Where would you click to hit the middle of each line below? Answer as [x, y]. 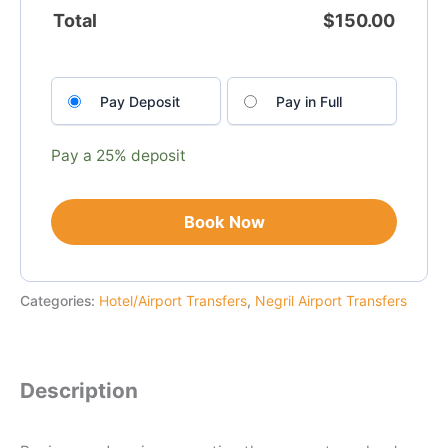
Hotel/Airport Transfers [173, 301]
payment [79, 125]
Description [79, 391]
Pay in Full [309, 102]
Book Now [224, 221]
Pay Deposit [140, 102]
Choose [75, 85]
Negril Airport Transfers [331, 301]
